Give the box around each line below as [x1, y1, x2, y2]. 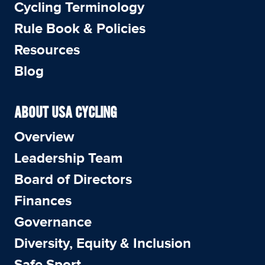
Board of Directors [14, 172, 132, 187]
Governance [14, 215, 92, 230]
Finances [14, 193, 72, 208]
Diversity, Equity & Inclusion [14, 236, 191, 251]
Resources [14, 43, 80, 57]
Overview [14, 130, 74, 144]
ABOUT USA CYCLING [14, 106, 117, 121]
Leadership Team [14, 151, 122, 166]
